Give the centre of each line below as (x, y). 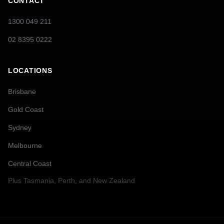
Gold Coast (26, 109)
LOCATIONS (30, 70)
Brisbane (22, 91)
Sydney (20, 127)
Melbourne (25, 145)
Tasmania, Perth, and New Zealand (79, 180)
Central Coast (30, 163)
